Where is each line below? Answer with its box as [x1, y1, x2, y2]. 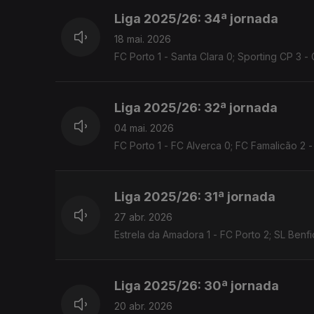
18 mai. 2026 [114, 33, 171, 46]
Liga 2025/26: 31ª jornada [114, 189, 275, 205]
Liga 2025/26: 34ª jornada [114, 11, 278, 27]
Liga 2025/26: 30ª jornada [114, 278, 279, 294]
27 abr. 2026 [114, 211, 172, 224]
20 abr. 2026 [114, 300, 172, 313]
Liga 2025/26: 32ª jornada [114, 100, 278, 116]
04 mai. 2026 [114, 122, 174, 135]
